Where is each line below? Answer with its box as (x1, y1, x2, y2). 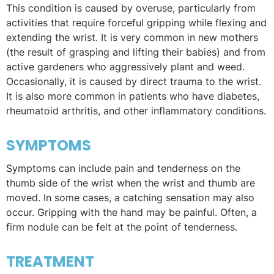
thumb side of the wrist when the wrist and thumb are (6, 176, 255, 189)
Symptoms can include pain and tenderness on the (6, 161, 240, 174)
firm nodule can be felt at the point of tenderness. (6, 220, 237, 233)
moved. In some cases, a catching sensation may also (6, 191, 254, 204)
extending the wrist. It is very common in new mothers (6, 31, 258, 43)
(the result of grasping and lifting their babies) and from (6, 45, 265, 58)
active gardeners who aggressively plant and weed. (6, 60, 245, 73)
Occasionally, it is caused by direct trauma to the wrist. (6, 75, 261, 87)
